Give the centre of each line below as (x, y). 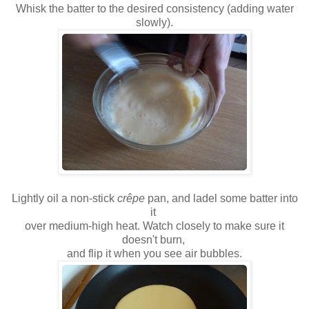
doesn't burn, (154, 240)
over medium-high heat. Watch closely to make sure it (154, 226)
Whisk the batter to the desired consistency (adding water (154, 9)
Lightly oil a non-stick (64, 199)
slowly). (154, 23)
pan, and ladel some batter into (221, 199)
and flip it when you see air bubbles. (154, 254)
